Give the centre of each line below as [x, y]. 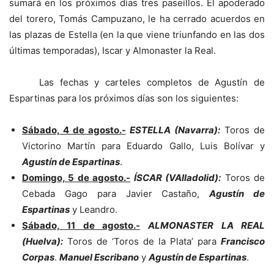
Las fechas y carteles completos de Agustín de [137, 82]
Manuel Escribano [99, 257]
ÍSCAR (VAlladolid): [177, 177]
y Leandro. [94, 209]
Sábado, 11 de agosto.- [81, 225]
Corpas [38, 257]
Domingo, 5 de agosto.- [76, 177]
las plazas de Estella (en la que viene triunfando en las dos [137, 34]
